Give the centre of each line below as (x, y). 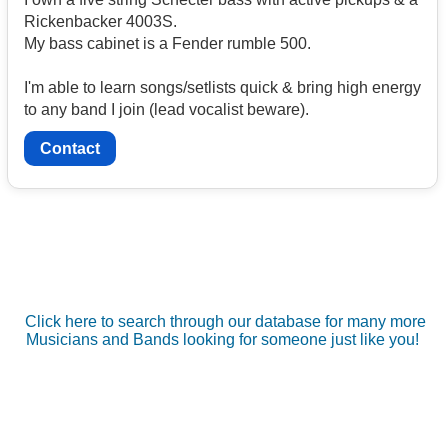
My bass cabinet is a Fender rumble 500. (167, 43)
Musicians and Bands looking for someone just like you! (223, 340)
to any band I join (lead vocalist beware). (166, 109)
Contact (70, 149)
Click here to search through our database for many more (225, 322)
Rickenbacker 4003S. (100, 21)
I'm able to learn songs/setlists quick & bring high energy (222, 87)
